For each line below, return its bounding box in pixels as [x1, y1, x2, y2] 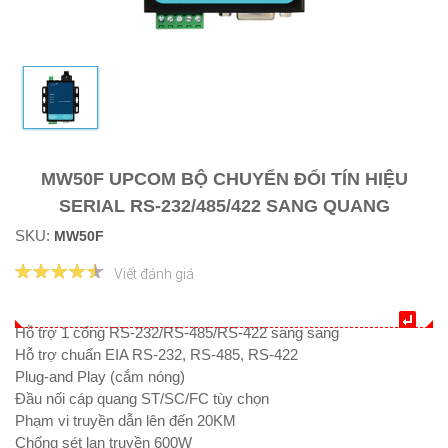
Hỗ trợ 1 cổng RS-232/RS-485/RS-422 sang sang [15, 324, 339, 342]
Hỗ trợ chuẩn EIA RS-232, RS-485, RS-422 [15, 346, 298, 364]
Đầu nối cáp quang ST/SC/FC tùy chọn [15, 390, 269, 408]
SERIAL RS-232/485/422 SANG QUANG [58, 196, 390, 217]
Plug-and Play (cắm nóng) [15, 368, 185, 386]
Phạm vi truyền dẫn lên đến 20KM [15, 412, 236, 430]
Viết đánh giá [114, 266, 194, 283]
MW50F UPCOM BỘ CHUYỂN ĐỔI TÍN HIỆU [40, 169, 408, 190]
